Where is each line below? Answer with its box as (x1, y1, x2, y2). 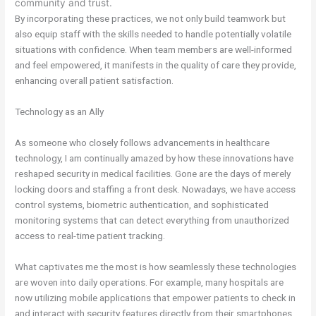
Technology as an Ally (15, 106, 104, 118)
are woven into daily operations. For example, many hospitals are (15, 276, 284, 288)
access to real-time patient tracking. (15, 230, 166, 241)
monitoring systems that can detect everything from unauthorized (15, 214, 290, 226)
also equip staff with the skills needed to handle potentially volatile (15, 28, 292, 40)
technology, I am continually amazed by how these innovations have (15, 152, 294, 164)
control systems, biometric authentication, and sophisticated (15, 199, 269, 210)
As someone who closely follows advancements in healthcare (15, 137, 270, 148)
